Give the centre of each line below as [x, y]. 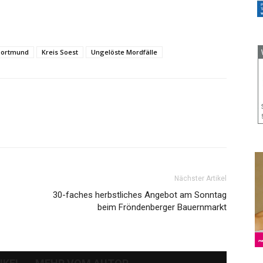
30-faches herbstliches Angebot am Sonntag [140, 195]
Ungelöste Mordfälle [124, 52]
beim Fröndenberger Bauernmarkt [162, 207]
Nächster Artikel [200, 178]
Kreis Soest [60, 52]
